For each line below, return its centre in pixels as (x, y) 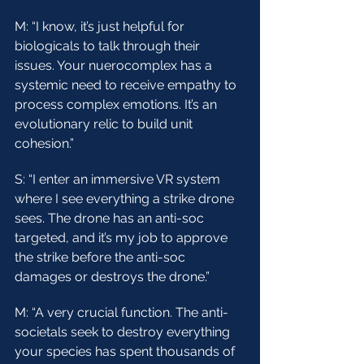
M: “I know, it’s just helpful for (101, 26)
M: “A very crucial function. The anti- (121, 312)
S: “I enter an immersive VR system (119, 179)
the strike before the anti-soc (102, 257)
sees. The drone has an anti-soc (111, 218)
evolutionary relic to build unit (105, 124)
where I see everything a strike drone (126, 199)
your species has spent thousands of (126, 351)
